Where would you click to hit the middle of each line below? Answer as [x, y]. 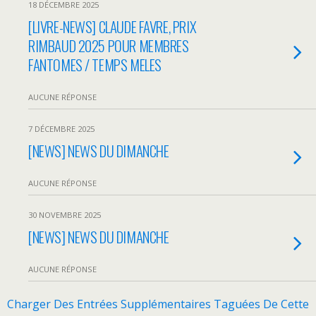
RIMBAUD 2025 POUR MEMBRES [109, 45]
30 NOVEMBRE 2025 [65, 215]
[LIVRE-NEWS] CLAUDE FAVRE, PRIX [113, 26]
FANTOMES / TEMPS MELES [95, 65]
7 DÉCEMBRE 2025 [61, 129]
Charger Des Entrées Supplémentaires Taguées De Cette [158, 304]
